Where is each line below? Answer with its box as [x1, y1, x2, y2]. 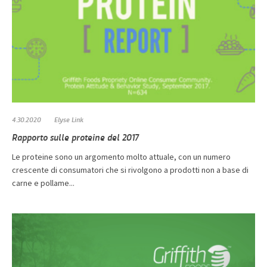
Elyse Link [54, 114, 83, 125]
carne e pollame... [12, 178, 74, 189]
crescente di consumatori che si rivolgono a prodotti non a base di [12, 164, 249, 176]
